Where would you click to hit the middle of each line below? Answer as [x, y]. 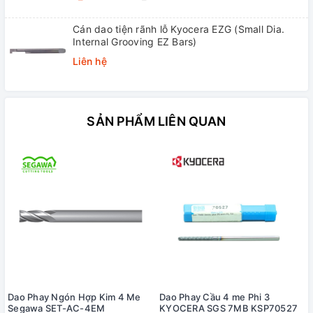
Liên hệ [90, 61]
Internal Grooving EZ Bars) [135, 42]
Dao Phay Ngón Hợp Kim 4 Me [74, 297]
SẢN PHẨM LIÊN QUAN [156, 122]
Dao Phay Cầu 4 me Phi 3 [214, 297]
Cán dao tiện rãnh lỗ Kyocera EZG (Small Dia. [179, 29]
